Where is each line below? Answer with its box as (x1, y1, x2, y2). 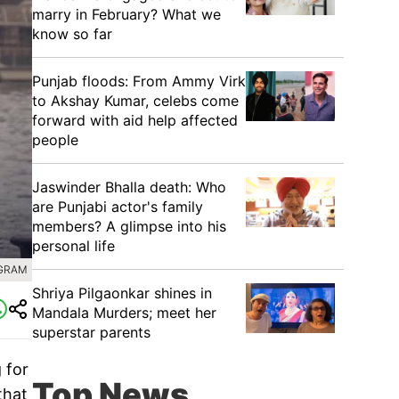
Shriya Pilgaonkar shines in (32, 284, 212, 302)
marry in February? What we (32, 5, 221, 23)
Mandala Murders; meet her (32, 304, 216, 322)
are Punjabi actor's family (32, 198, 203, 216)
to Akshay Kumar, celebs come (32, 92, 239, 110)
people (32, 131, 78, 149)
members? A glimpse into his (32, 217, 226, 235)
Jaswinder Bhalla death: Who (32, 178, 226, 196)
